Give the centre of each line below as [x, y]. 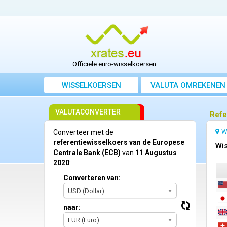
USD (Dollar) [86, 191]
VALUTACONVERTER [88, 112]
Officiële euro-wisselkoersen [115, 64]
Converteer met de [83, 133]
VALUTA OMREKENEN [188, 85]
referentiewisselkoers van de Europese [119, 143]
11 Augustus [156, 153]
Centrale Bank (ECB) [87, 153]
